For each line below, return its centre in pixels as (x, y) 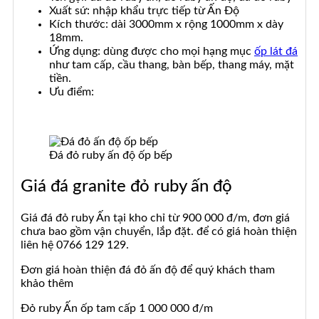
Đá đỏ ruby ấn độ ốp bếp (111, 155)
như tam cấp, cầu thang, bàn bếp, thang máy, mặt (172, 64)
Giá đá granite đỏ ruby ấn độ (126, 186)
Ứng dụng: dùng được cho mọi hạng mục (152, 51)
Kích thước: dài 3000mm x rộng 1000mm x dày (166, 24)
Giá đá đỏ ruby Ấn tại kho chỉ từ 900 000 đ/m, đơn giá (155, 218)
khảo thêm (47, 283)
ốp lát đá (276, 51)
